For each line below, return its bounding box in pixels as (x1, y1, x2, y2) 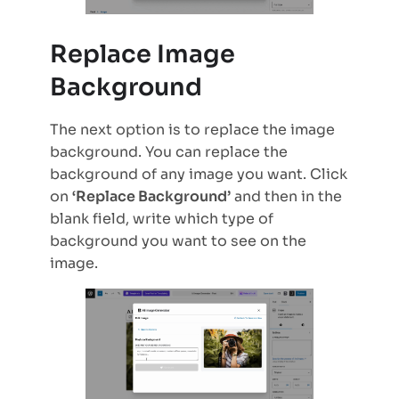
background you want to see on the (50, 231, 306, 250)
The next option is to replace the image (50, 119, 335, 139)
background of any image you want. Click (50, 164, 347, 183)
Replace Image (50, 38, 235, 69)
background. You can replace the (50, 142, 288, 161)
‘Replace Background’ (72, 186, 231, 206)
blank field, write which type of (50, 208, 273, 228)
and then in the (231, 186, 342, 206)
